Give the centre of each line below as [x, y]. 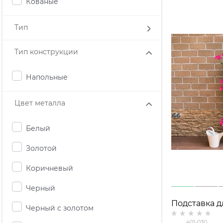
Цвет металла [40, 103]
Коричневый [50, 168]
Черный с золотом [60, 208]
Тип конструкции [46, 52]
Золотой [41, 148]
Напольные [47, 77]
